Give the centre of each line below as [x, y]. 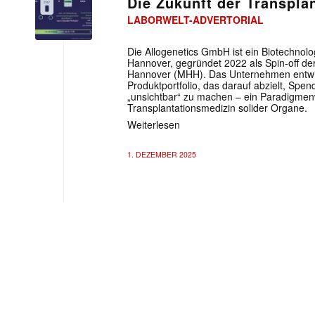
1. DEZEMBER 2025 [162, 154]
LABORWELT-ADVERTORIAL [195, 20]
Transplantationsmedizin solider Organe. [217, 108]
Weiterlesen [154, 124]
